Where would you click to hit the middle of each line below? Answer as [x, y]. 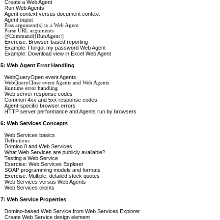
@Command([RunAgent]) [34, 36]
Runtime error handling [31, 88]
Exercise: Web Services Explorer [44, 164]
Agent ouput [19, 19]
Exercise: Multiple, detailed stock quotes [52, 176]
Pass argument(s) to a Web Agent [41, 25]
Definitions [17, 140]
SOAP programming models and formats [53, 170]
